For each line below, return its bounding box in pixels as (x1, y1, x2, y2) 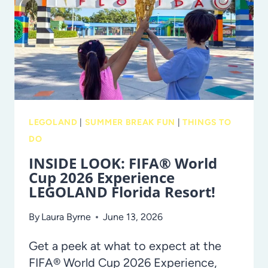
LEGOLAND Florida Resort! (29, 182, 215, 202)
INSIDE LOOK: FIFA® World (29, 153, 217, 173)
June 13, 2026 (103, 211, 163, 223)
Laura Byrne (41, 211, 92, 223)
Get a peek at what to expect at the (29, 239, 221, 254)
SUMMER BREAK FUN (84, 117, 175, 128)
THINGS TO (182, 117, 232, 128)
